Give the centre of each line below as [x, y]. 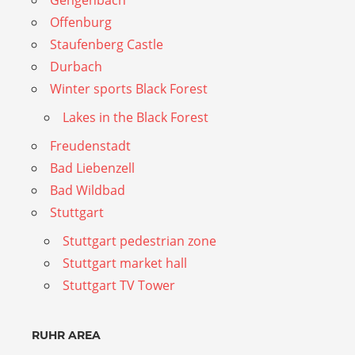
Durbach [76, 66]
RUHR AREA [66, 335]
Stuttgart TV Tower [119, 285]
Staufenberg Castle [107, 44]
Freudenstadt [90, 145]
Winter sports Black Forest [129, 88]
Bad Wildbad [88, 190]
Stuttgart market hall [125, 263]
